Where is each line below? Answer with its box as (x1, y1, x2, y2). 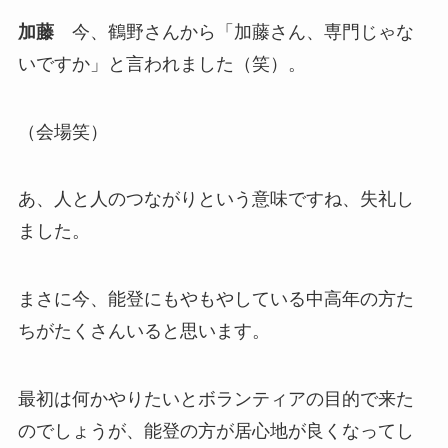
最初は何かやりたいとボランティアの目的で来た (17, 389, 414, 410)
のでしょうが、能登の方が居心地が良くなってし (17, 421, 414, 442)
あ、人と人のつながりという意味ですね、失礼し (17, 189, 414, 210)
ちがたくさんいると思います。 (17, 321, 270, 342)
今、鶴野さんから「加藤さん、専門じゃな (53, 21, 414, 42)
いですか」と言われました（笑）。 (17, 53, 306, 74)
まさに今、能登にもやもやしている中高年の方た (17, 289, 414, 310)
